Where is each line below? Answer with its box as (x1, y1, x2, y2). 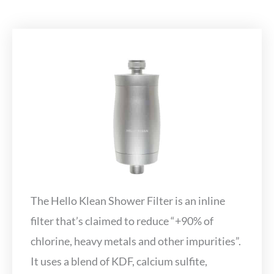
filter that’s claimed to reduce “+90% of (31, 213, 213, 228)
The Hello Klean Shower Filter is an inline (31, 193, 225, 207)
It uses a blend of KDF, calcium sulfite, (31, 254, 207, 268)
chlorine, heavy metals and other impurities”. (31, 234, 241, 248)
